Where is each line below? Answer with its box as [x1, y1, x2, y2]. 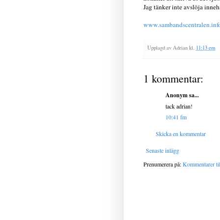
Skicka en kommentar [156, 130, 206, 138]
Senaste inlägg [146, 146, 179, 155]
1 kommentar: [143, 71, 203, 86]
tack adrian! [165, 102, 192, 110]
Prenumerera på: [143, 160, 183, 168]
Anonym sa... [165, 91, 199, 100]
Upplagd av [147, 44, 173, 52]
